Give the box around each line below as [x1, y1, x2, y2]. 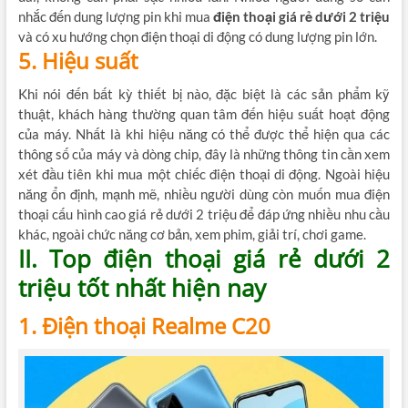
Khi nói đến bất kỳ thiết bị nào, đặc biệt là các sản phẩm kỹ [17, 86, 391, 103]
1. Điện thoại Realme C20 [17, 311, 270, 342]
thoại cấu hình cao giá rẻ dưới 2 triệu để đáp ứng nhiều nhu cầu [17, 206, 391, 223]
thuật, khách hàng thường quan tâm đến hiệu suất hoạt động [17, 106, 391, 123]
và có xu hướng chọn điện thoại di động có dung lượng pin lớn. [17, 28, 377, 46]
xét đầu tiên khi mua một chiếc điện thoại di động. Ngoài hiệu [17, 166, 391, 183]
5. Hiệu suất [17, 46, 138, 76]
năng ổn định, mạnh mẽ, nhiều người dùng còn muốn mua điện [17, 186, 391, 203]
